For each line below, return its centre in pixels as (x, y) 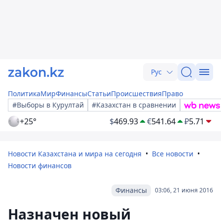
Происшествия (136, 93)
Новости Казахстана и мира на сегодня (75, 154)
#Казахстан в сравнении (134, 105)
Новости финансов (40, 166)
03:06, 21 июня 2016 (184, 190)
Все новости (173, 154)
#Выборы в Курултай (48, 105)
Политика (24, 93)
